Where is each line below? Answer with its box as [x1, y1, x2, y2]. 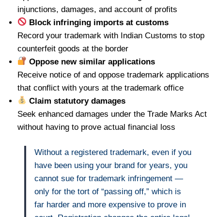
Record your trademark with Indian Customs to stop [17, 31, 204, 40]
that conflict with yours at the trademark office [17, 83, 184, 93]
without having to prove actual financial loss [17, 122, 175, 132]
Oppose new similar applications [26, 57, 155, 66]
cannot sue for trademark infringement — [34, 174, 183, 183]
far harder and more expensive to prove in [34, 200, 186, 209]
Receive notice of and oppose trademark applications [17, 70, 209, 79]
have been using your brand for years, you [34, 161, 187, 170]
